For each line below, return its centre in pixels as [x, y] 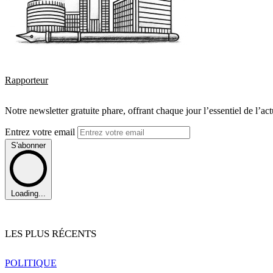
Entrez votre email [41, 132]
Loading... [28, 194]
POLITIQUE [31, 263]
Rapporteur [27, 80]
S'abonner [28, 145]
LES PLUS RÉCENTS [51, 234]
